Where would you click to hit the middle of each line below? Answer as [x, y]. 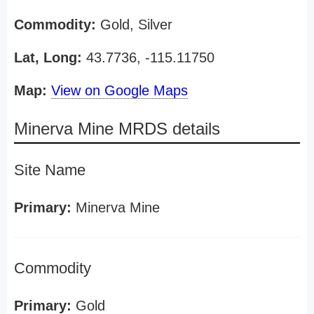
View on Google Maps [120, 90]
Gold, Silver [134, 25]
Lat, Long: [48, 57]
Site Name [50, 170]
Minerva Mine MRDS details [117, 129]
